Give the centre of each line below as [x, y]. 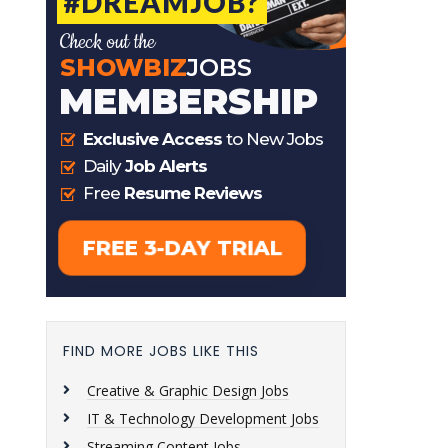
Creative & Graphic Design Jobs [188, 390]
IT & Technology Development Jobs [203, 418]
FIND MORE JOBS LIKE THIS [161, 351]
